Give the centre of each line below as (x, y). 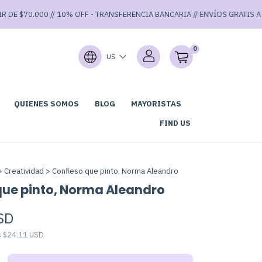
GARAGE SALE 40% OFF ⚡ (132, 113)
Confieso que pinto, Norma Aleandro (115, 171)
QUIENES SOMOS (46, 104)
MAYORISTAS (156, 104)
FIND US (175, 123)
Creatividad (24, 171)
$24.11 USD (23, 235)
